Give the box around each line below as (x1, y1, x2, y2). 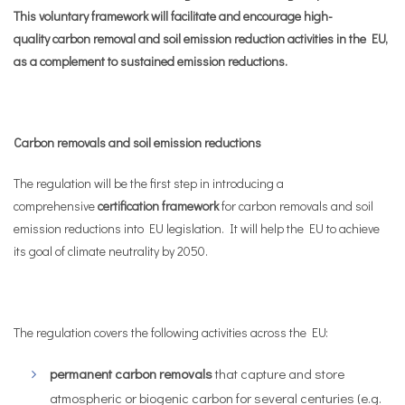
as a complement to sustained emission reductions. (14, 52, 287, 70)
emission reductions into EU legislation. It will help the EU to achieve (14, 220, 380, 237)
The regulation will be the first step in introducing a (14, 174, 284, 192)
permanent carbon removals (50, 364, 212, 382)
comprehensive (14, 197, 98, 214)
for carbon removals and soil (219, 197, 373, 214)
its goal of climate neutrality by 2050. (14, 242, 208, 259)
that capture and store (212, 364, 344, 382)
